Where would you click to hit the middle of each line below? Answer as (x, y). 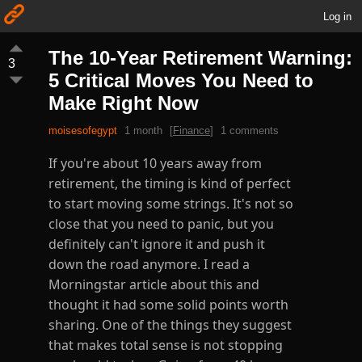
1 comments (250, 130)
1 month (143, 130)
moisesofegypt (83, 130)
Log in (337, 17)
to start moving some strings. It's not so (171, 204)
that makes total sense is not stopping (166, 345)
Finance (192, 130)
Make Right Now (124, 103)
